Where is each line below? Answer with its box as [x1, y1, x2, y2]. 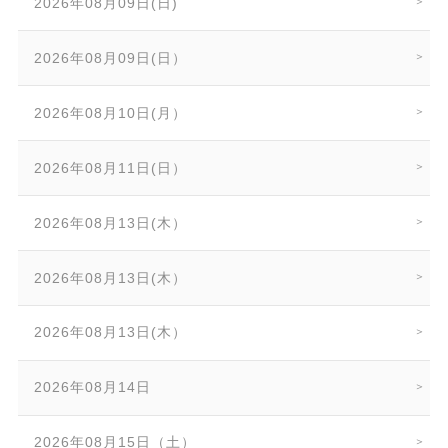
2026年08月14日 [34, 379, 152, 396]
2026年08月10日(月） [34, 104, 188, 121]
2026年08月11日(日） [34, 159, 188, 176]
